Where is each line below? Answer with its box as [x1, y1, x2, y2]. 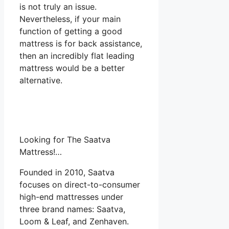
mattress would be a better [19, 63, 125, 74]
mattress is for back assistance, [19, 38, 142, 49]
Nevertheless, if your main [19, 14, 121, 25]
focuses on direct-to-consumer [19, 179, 140, 190]
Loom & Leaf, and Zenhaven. [19, 216, 129, 227]
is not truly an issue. [19, 2, 97, 12]
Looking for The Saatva [19, 134, 110, 145]
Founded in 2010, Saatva [19, 167, 114, 178]
